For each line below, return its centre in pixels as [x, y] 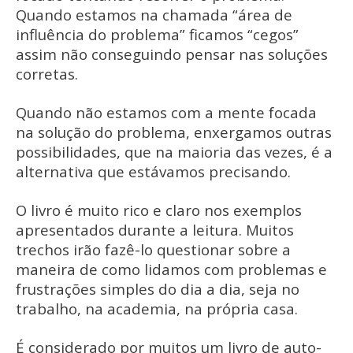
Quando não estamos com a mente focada [166, 112]
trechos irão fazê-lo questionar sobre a [153, 249]
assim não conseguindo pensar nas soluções [172, 54]
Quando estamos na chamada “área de [154, 14]
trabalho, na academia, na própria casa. [157, 308]
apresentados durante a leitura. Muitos [155, 229]
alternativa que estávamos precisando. [153, 171]
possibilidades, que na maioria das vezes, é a [174, 151]
